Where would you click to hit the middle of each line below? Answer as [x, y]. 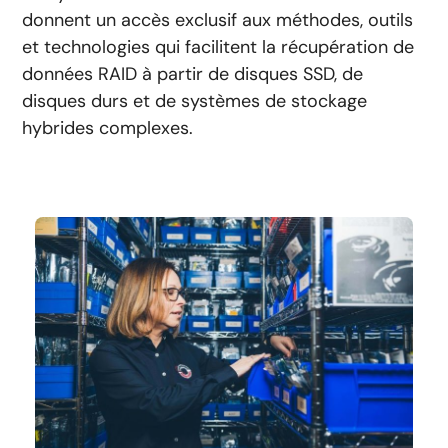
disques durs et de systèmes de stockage [195, 100]
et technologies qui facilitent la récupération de [218, 46]
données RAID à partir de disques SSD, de [193, 73]
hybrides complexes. [108, 127]
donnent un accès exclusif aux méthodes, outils [218, 19]
